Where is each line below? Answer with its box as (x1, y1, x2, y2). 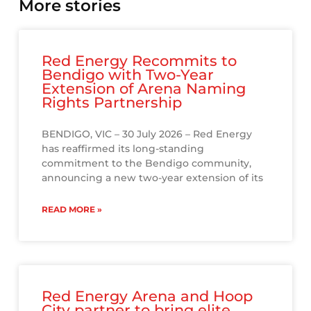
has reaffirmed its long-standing (42, 142, 205, 155)
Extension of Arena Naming (42, 79, 246, 97)
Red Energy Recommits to (42, 51, 237, 69)
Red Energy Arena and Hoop (42, 287, 253, 305)
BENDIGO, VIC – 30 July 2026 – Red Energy (42, 127, 253, 140)
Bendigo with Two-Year (42, 65, 215, 83)
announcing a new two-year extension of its (42, 171, 264, 184)
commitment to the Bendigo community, (42, 156, 252, 169)
